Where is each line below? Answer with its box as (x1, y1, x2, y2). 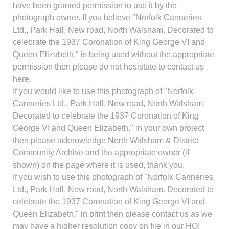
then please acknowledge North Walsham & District (13, 136, 198, 145)
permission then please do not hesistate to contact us (13, 62, 204, 72)
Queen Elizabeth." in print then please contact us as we (13, 210, 212, 219)
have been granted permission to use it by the (13, 1, 177, 10)
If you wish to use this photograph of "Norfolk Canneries (13, 173, 213, 182)
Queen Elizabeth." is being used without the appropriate (13, 50, 214, 59)
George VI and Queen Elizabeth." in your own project (13, 124, 204, 133)
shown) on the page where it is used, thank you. (13, 161, 185, 170)
